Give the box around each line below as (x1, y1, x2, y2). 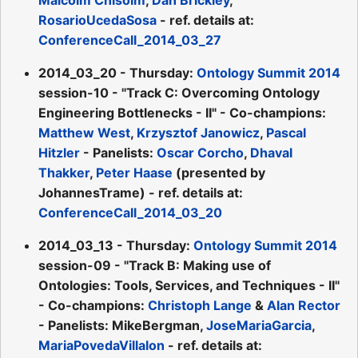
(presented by (173, 164, 265, 181)
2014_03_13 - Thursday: (38, 237, 193, 253)
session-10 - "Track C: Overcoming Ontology (38, 84, 320, 101)
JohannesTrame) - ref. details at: (38, 184, 243, 201)
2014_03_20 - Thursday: (38, 64, 197, 81)
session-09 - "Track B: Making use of (38, 257, 271, 273)
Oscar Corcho (157, 144, 244, 161)
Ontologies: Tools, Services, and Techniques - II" (38, 276, 340, 293)
